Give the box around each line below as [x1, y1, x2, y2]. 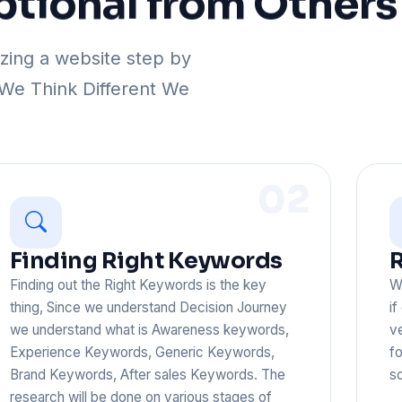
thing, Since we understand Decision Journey [9, 298, 287, 316]
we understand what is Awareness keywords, [9, 320, 289, 338]
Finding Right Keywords [9, 246, 283, 275]
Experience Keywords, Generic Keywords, [9, 343, 275, 361]
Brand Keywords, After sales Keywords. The [9, 365, 285, 383]
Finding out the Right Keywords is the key [9, 275, 267, 293]
